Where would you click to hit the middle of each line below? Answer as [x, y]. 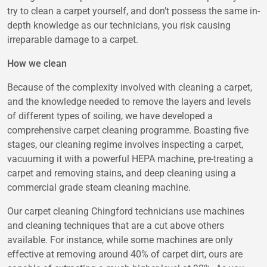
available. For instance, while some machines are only [120, 240]
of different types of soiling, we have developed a [110, 116]
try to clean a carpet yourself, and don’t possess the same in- [133, 11]
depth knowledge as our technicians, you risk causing [119, 26]
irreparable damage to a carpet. [73, 40]
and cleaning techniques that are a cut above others [116, 226]
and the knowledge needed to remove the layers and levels [129, 102]
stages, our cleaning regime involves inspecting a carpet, [125, 145]
